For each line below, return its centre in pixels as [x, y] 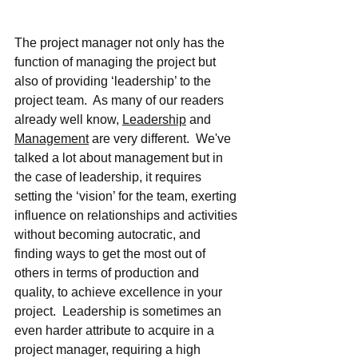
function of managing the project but [117, 62]
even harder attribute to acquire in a [116, 330]
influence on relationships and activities [127, 215]
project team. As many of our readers [121, 100]
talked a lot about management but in [120, 157]
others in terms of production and [108, 272]
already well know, [68, 119]
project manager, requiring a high [109, 349]
